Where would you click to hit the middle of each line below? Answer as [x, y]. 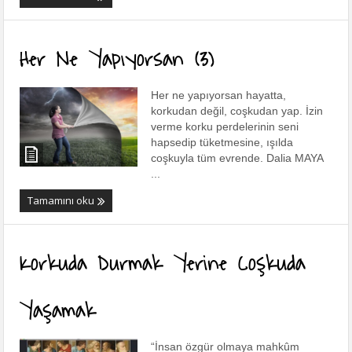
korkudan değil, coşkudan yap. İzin [237, 111]
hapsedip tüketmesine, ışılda [222, 143]
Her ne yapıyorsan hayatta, [219, 95]
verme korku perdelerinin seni [225, 127]
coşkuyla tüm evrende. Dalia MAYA [237, 158]
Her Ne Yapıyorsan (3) [117, 58]
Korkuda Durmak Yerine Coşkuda [163, 262]
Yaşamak [58, 309]
